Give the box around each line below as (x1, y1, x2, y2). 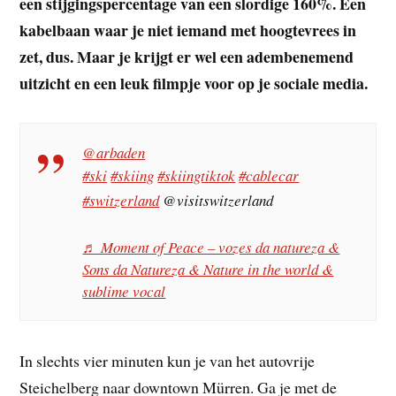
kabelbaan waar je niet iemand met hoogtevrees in (19, 19, 357, 42)
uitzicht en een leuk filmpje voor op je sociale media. (19, 72, 369, 95)
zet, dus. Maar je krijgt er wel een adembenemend (19, 45, 354, 69)
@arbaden (82, 142, 146, 164)
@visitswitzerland (159, 190, 274, 211)
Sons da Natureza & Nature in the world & (82, 258, 334, 279)
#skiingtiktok (157, 165, 236, 187)
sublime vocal (82, 280, 166, 301)
